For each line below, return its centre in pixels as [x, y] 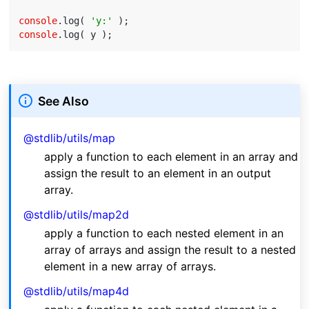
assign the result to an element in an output [158, 173]
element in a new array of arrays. [130, 267]
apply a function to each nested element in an [164, 233]
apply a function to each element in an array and [171, 156]
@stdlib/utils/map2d [77, 214]
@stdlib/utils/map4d [77, 291]
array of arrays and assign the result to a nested [170, 250]
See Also [63, 101]
